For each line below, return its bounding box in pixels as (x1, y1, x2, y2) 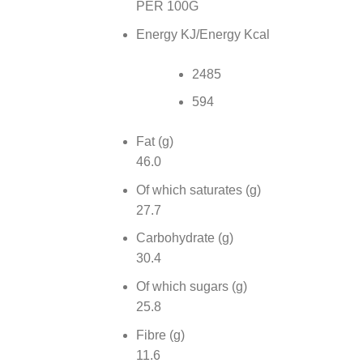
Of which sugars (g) (135, 279, 247, 293)
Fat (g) (135, 135, 173, 149)
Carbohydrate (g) (135, 231, 233, 246)
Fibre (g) (135, 327, 185, 342)
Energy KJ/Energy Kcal (135, 27, 270, 41)
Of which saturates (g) (135, 182, 261, 197)
